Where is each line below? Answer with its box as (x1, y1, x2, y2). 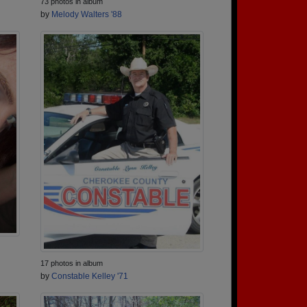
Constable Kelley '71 (51, 271, 128, 282)
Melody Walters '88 (51, 10, 122, 20)
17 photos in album (40, 259, 103, 268)
